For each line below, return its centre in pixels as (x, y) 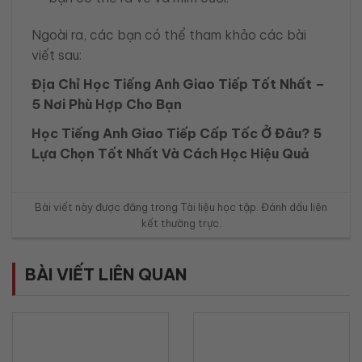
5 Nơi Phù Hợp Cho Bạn (107, 104)
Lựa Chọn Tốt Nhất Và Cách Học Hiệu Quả (170, 154)
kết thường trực (180, 223)
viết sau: (57, 55)
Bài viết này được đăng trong (107, 206)
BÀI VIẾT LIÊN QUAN (106, 275)
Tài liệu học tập (218, 206)
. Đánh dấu (283, 206)
